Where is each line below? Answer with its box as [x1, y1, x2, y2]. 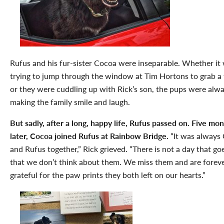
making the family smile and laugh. [10, 95, 130, 107]
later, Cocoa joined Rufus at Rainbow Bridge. [10, 129, 168, 141]
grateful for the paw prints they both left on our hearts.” [10, 168, 205, 180]
